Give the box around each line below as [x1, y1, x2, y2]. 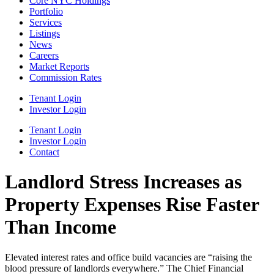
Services [29, 17, 62, 28]
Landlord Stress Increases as [5, 171, 242, 193]
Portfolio [29, 6, 63, 17]
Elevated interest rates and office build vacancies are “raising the [5, 251, 252, 262]
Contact [29, 147, 59, 157]
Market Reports [29, 61, 89, 72]
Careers [29, 50, 59, 61]
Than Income [5, 216, 116, 239]
